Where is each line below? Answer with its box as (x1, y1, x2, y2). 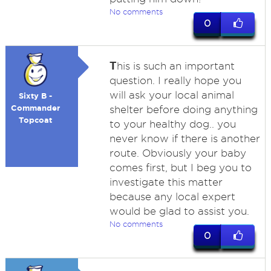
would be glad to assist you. (109, 206, 249, 217)
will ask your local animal (109, 90, 234, 100)
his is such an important (116, 60, 235, 71)
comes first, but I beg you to (109, 162, 252, 173)
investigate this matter (109, 177, 223, 188)
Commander (11, 103, 60, 113)
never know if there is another (109, 133, 260, 144)
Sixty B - (19, 91, 53, 100)
